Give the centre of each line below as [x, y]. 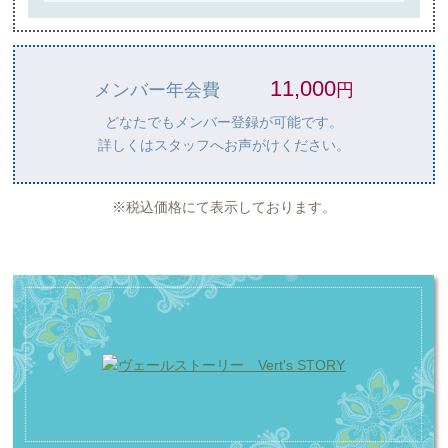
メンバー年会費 [157, 89]
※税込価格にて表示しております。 [224, 207]
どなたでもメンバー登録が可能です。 [224, 121]
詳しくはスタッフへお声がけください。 [224, 144]
